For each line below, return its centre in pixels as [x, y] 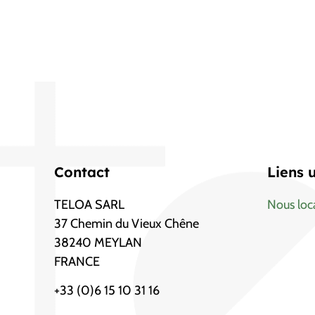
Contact [82, 172]
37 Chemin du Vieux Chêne [127, 223]
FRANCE [77, 261]
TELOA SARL [90, 204]
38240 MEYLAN [98, 242]
